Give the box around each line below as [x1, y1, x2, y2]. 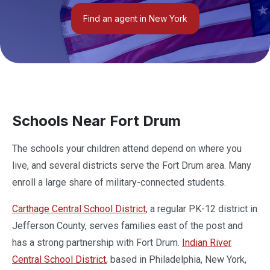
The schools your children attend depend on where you [12, 142, 242, 154]
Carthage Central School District [12, 202, 146, 215]
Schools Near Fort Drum [12, 111, 181, 130]
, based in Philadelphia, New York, [106, 253, 246, 265]
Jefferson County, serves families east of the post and [12, 219, 243, 231]
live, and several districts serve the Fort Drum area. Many [12, 159, 251, 171]
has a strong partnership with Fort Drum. [12, 236, 182, 248]
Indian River [182, 236, 231, 248]
